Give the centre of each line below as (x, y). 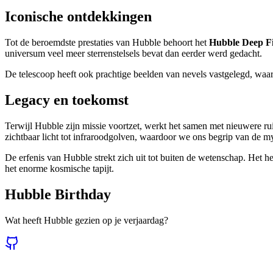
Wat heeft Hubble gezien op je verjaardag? (87, 220)
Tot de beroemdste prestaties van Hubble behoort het (107, 43)
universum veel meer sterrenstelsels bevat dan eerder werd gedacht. (133, 54)
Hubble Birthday (58, 194)
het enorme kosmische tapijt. (59, 169)
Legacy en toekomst (67, 100)
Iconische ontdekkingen (78, 17)
